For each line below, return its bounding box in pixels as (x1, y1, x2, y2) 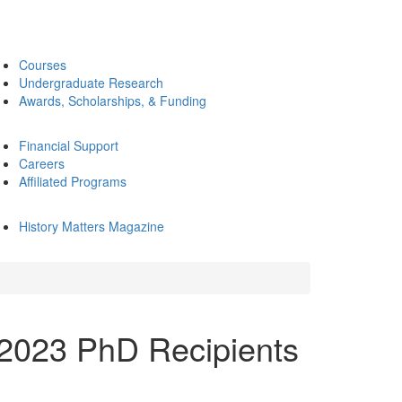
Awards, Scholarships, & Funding (19, 92, 206, 109)
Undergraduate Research (19, 74, 163, 92)
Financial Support (19, 136, 118, 154)
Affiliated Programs (19, 172, 127, 190)
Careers (19, 154, 65, 172)
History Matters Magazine (19, 217, 164, 235)
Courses (19, 56, 66, 74)
